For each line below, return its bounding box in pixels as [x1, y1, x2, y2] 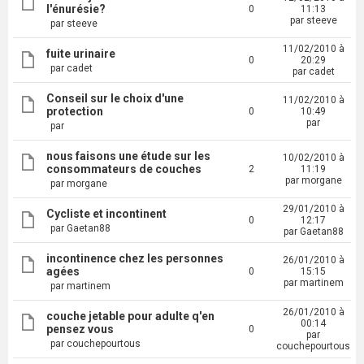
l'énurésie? [46, 2, 106, 15]
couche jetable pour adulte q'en [46, 310, 214, 323]
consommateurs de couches [46, 162, 201, 175]
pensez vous [46, 323, 114, 336]
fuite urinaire [46, 47, 115, 60]
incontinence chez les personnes [46, 252, 223, 265]
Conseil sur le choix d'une [46, 92, 184, 105]
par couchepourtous [50, 338, 141, 349]
